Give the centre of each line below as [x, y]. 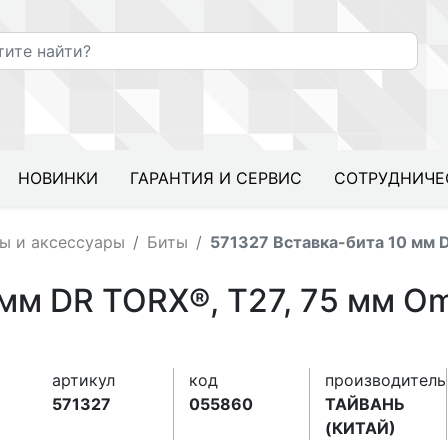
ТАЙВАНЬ [365, 404]
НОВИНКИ [58, 178]
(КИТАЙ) [361, 428]
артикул [84, 380]
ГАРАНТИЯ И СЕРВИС [216, 178]
